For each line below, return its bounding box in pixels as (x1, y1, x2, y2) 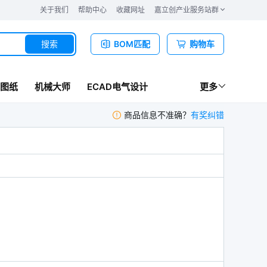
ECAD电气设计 (87, 80, 148, 92)
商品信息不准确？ (124, 110, 191, 120)
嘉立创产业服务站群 (154, 5, 219, 14)
